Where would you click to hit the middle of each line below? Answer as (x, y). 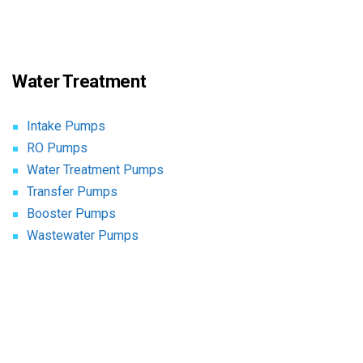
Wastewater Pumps (83, 235)
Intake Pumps (66, 126)
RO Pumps (57, 148)
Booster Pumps (71, 214)
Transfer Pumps (72, 192)
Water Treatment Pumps (95, 170)
